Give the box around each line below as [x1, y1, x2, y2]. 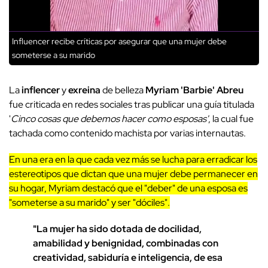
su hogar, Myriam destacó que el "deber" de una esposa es [9, 182, 248, 195]
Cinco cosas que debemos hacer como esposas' [11, 112, 208, 126]
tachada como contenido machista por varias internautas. [9, 127, 246, 140]
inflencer [22, 84, 60, 97]
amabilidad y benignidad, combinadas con [33, 237, 218, 250]
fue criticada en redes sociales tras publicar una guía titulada [9, 98, 254, 111]
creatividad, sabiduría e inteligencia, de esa [33, 251, 223, 264]
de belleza [100, 84, 145, 97]
